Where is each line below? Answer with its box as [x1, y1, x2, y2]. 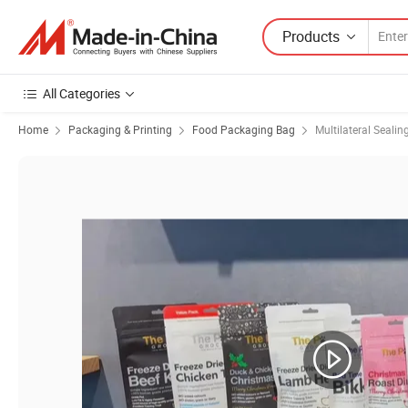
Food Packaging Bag [192, 122, 295, 137]
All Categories [43, 85, 120, 102]
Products [282, 25, 340, 46]
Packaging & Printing [68, 122, 172, 137]
